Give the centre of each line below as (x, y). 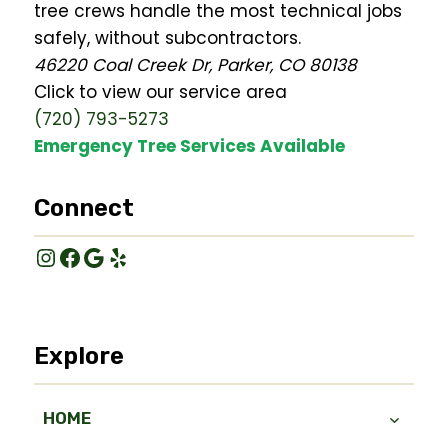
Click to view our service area (160, 92)
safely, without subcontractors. (167, 38)
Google (124, 256)
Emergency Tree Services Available (189, 146)
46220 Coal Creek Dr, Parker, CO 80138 (195, 65)
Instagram (96, 256)
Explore (79, 356)
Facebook (115, 256)
